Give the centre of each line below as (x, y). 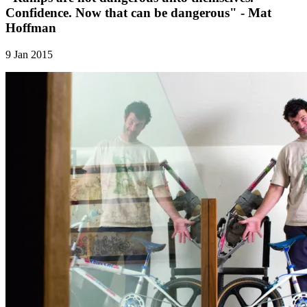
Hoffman (31, 27)
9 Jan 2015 (29, 54)
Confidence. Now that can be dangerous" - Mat (138, 12)
